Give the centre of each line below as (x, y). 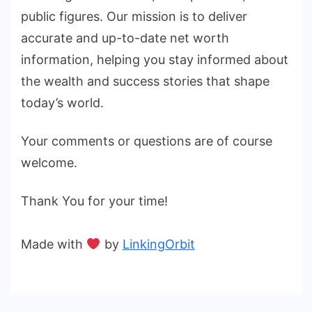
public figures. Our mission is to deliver (134, 16)
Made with (54, 244)
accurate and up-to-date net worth (125, 38)
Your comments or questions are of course (147, 141)
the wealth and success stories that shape (145, 81)
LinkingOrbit (158, 244)
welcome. (49, 162)
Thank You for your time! (94, 201)
